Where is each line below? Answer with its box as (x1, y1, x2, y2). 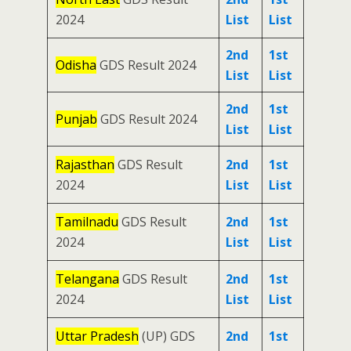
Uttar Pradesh (56, 327, 139, 346)
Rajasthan (56, 156, 114, 174)
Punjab (56, 110, 97, 128)
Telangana (56, 270, 119, 288)
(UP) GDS (139, 327, 195, 346)
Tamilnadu (56, 213, 118, 231)
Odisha (56, 56, 96, 74)
